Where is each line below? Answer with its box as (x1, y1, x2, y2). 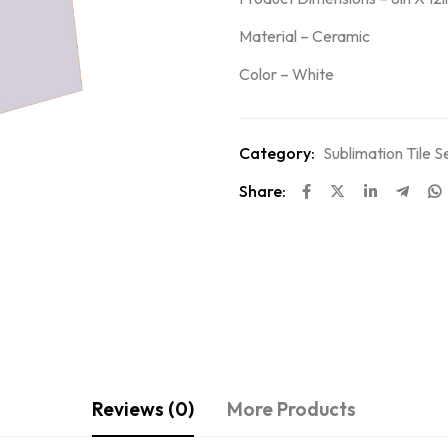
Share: (239, 181, 286, 201)
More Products (227, 397, 356, 422)
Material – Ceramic (239, 26, 370, 46)
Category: (239, 143, 315, 163)
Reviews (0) (92, 397, 194, 422)
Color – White (239, 64, 334, 84)
